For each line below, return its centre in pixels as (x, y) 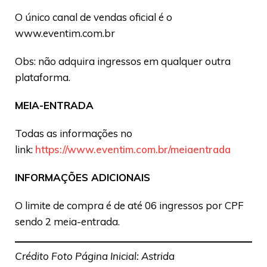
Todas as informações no (74, 133)
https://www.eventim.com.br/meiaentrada (133, 150)
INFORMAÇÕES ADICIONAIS (83, 178)
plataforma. (43, 77)
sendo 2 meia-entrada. (67, 222)
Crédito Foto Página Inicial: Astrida (95, 256)
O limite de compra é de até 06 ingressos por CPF (129, 206)
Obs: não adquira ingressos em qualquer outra (123, 61)
